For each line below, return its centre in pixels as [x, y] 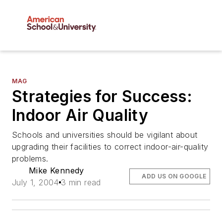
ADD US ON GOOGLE [174, 176]
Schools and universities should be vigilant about [105, 135]
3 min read [81, 183]
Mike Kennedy [56, 171]
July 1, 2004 [35, 183]
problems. [30, 159]
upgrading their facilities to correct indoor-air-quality [110, 147]
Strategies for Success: [102, 97]
